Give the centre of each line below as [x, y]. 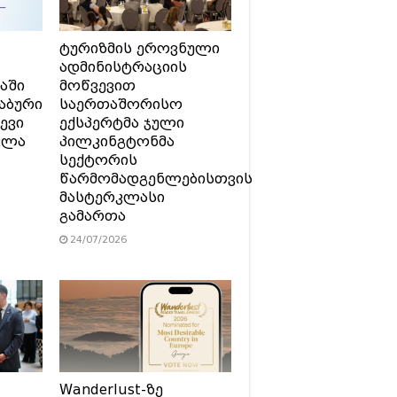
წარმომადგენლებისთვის [156, 179]
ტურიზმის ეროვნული [139, 49]
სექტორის [98, 161]
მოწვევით [97, 86]
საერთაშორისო [121, 105]
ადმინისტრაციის [123, 68]
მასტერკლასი [112, 198]
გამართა [92, 217]
